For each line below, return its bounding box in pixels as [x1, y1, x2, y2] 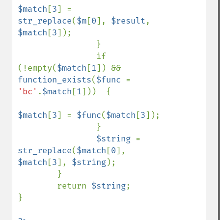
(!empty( [18, 63, 57, 73]
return [57, 181, 91, 191]
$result [111, 16, 145, 26]
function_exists [18, 75, 91, 85]
